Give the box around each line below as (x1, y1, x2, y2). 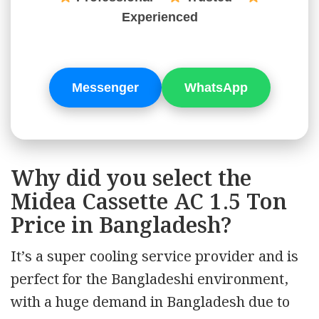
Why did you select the (11, 162, 251, 197)
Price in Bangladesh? (11, 209, 231, 244)
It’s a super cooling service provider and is (11, 245, 298, 268)
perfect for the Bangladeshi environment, (11, 268, 288, 291)
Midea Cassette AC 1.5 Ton (11, 185, 287, 220)
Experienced (121, 9, 198, 24)
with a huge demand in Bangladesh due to (11, 291, 290, 314)
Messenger (71, 80, 139, 95)
